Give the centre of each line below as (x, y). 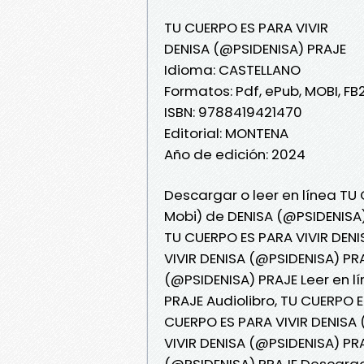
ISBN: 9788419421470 (233, 112)
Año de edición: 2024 (235, 154)
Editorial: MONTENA (226, 133)
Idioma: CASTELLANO (232, 69)
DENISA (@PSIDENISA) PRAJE (255, 48)
